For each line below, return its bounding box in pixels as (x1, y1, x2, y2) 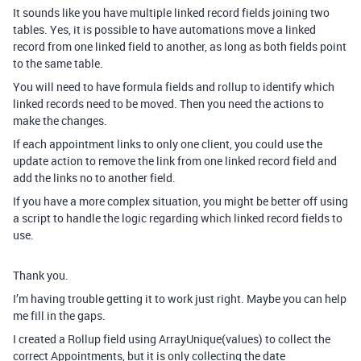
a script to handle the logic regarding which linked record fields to (13, 210, 342, 226)
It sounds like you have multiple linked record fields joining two (13, 5, 330, 20)
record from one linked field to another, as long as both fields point (13, 39, 346, 54)
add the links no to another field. (13, 170, 176, 185)
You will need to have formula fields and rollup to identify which (13, 79, 334, 94)
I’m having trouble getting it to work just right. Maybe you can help (13, 291, 346, 306)
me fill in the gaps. (13, 308, 106, 323)
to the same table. (13, 56, 103, 71)
